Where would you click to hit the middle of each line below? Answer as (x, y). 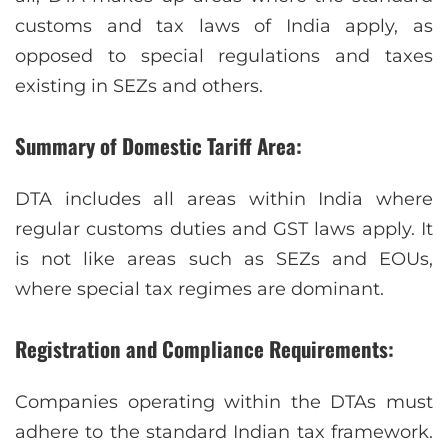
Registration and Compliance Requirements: (204, 348)
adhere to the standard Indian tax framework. (224, 431)
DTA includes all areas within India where (224, 198)
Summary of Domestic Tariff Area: (158, 145)
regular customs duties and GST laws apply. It (224, 228)
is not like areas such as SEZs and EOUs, (224, 258)
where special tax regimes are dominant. (199, 288)
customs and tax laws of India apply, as (224, 26)
